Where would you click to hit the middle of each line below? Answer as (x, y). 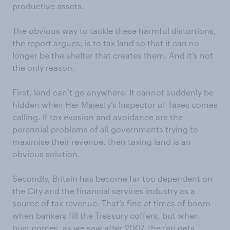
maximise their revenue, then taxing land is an (102, 141)
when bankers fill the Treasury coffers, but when (106, 215)
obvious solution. (46, 154)
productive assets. (48, 6)
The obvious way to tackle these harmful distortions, (114, 31)
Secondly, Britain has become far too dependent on (112, 178)
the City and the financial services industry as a (104, 191)
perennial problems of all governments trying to (105, 129)
